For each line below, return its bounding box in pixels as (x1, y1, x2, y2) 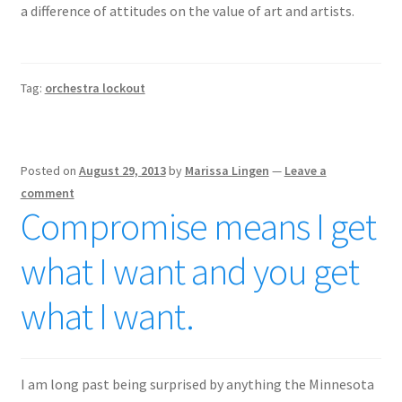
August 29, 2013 (78, 162, 166, 179)
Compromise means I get (20, 202, 376, 249)
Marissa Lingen (184, 162, 269, 179)
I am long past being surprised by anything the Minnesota (20, 375, 374, 394)
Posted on (20, 162, 79, 179)
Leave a (284, 162, 327, 179)
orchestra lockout (44, 79, 145, 96)
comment (20, 184, 74, 201)
